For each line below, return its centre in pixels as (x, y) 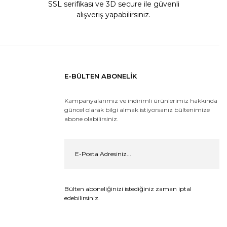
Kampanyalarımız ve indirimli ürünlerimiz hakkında (141, 100)
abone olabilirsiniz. (91, 119)
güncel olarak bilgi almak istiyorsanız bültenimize (137, 109)
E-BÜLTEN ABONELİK (101, 76)
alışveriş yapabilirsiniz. (113, 14)
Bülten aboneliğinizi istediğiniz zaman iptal (128, 188)
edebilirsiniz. (82, 198)
